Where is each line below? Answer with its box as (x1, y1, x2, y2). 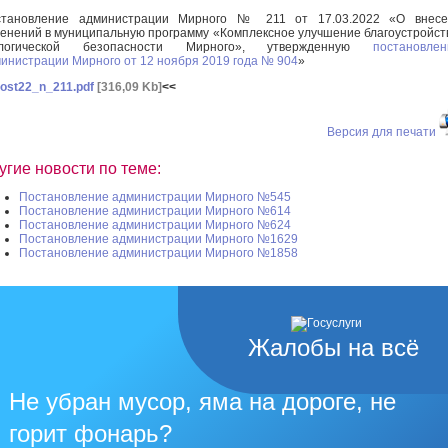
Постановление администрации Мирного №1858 (19, 246, 298, 261)
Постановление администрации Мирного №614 (19, 204, 291, 219)
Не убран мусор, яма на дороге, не (9, 388, 396, 416)
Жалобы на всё (248, 334, 419, 362)
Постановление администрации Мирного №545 (19, 190, 291, 205)
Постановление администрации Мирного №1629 (19, 232, 298, 247)
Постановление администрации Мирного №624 (19, 218, 291, 233)
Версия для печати (327, 124, 436, 139)
